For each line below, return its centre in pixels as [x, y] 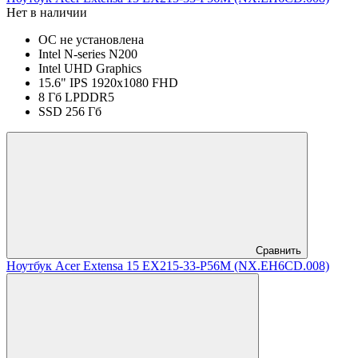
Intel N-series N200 [88, 54]
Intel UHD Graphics [90, 68]
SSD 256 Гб [70, 111]
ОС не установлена [91, 39]
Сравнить [278, 250]
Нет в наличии [47, 12]
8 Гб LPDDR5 [76, 97]
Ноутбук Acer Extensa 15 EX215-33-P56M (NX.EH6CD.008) [168, 265]
